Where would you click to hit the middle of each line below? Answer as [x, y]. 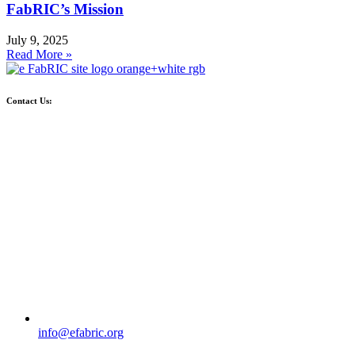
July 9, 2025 [37, 40]
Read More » [39, 54]
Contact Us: [29, 100]
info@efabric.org [81, 333]
